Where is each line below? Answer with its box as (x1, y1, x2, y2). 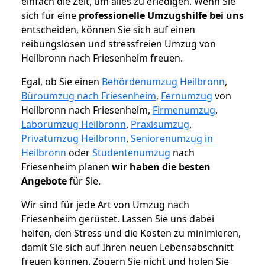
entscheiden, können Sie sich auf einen (21, 23, 195, 37)
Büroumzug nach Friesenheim (21, 89, 156, 103)
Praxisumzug (131, 118, 189, 131)
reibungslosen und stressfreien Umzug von (21, 37, 216, 51)
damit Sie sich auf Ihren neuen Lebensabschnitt (21, 241, 234, 254)
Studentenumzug (90, 146, 170, 160)
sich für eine (21, 9, 79, 22)
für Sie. (67, 174, 101, 188)
